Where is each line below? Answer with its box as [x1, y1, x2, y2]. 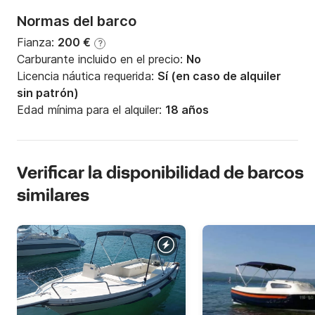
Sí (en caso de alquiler [157, 69, 281, 84]
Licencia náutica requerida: [17, 69, 157, 84]
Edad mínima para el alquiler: [17, 103, 165, 117]
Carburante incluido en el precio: [17, 52, 186, 67]
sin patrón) [17, 86, 79, 101]
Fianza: [17, 35, 58, 50]
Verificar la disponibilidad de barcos [17, 163, 304, 186]
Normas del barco [17, 13, 136, 30]
